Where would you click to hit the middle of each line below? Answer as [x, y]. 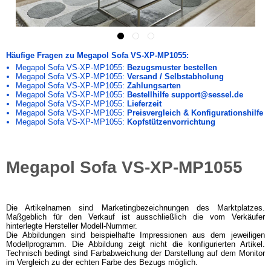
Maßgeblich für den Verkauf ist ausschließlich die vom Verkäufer [135, 217]
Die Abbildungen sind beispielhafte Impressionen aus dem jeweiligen [135, 235]
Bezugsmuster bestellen [172, 67]
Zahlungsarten [154, 86]
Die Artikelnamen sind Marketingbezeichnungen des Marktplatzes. [135, 208]
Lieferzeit [144, 104]
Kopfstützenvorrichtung [171, 122]
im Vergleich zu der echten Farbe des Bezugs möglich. [102, 262]
